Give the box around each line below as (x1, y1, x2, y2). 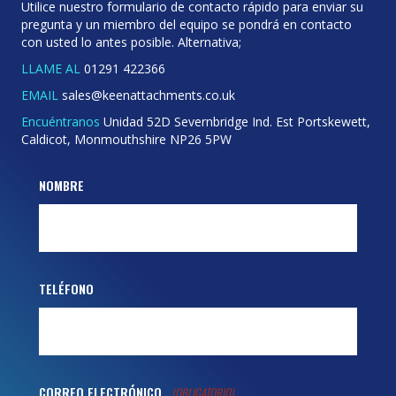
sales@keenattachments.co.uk (58, 86, 235, 103)
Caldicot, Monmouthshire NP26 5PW (21, 130, 232, 148)
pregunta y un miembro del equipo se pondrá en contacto (21, 15, 352, 33)
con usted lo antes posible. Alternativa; (21, 33, 241, 50)
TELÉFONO (39, 278, 94, 298)
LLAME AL (21, 59, 80, 77)
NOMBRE (39, 175, 84, 194)
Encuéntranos (21, 112, 100, 130)
